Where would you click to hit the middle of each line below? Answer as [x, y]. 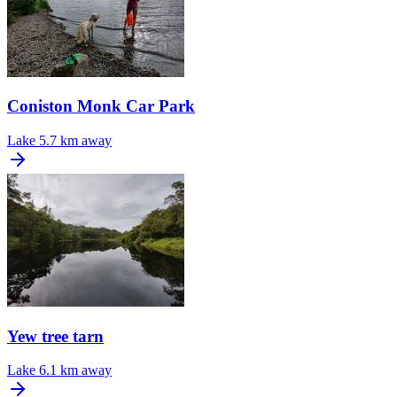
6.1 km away [75, 370]
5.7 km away [75, 140]
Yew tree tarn [55, 336]
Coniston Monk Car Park [101, 106]
